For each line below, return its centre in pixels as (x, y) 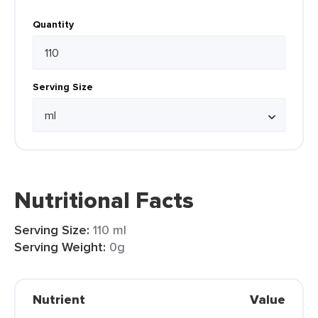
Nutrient (59, 300)
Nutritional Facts (104, 200)
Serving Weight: (60, 247)
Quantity (53, 24)
